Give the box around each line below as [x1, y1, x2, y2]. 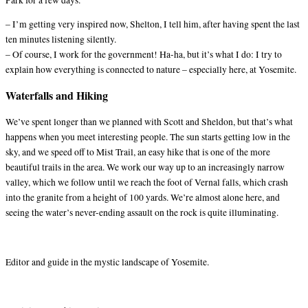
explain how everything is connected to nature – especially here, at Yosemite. [5, 63, 296, 76]
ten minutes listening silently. [5, 33, 116, 46]
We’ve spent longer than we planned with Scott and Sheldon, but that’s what [5, 115, 293, 129]
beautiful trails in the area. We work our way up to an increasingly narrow [5, 161, 285, 174]
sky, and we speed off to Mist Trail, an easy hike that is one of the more [5, 146, 270, 159]
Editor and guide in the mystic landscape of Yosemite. [5, 255, 209, 268]
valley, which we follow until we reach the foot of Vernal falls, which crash [5, 176, 288, 189]
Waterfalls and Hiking [5, 87, 108, 104]
